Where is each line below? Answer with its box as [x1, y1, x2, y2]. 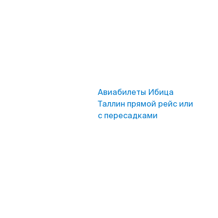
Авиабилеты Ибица [98, 87, 174, 97]
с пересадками [98, 110, 158, 121]
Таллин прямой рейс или [98, 99, 193, 109]
